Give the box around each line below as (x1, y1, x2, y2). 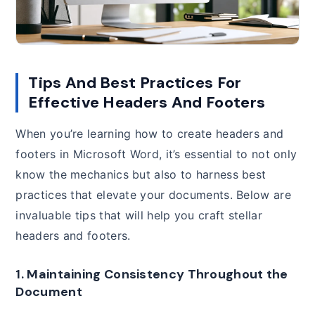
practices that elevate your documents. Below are (15, 187, 291, 202)
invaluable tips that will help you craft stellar (15, 207, 262, 222)
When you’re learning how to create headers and (15, 126, 284, 141)
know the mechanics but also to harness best (15, 167, 266, 181)
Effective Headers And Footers (28, 91, 266, 112)
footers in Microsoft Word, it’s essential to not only (15, 146, 297, 161)
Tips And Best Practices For (28, 72, 242, 93)
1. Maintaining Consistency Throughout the (15, 265, 288, 283)
